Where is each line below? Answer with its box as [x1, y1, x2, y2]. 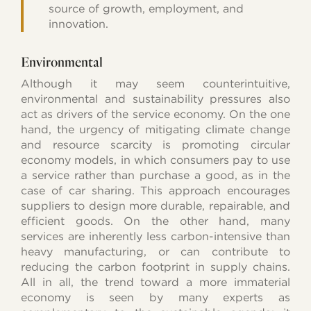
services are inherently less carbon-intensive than [21, 229, 290, 243]
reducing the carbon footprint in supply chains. [21, 260, 290, 274]
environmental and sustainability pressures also [21, 92, 290, 106]
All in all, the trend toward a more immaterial [21, 275, 290, 289]
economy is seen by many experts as [21, 290, 290, 304]
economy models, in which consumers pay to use [21, 153, 290, 167]
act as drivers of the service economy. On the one [21, 107, 290, 121]
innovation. [48, 17, 108, 31]
